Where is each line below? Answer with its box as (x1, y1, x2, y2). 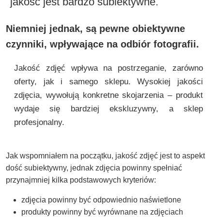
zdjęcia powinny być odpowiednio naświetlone (21, 195, 181, 204)
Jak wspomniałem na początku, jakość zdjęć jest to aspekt (6, 151, 205, 160)
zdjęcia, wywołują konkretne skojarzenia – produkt (14, 90, 203, 100)
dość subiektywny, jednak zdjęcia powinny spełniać (6, 163, 182, 172)
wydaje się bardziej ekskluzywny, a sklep (14, 104, 203, 113)
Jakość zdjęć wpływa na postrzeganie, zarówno (14, 63, 203, 73)
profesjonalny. (14, 117, 64, 127)
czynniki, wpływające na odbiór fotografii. (6, 38, 199, 49)
